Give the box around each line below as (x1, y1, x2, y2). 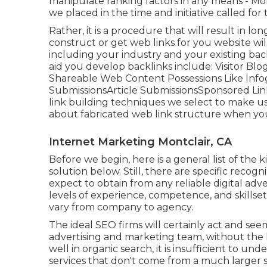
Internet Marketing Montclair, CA (49, 135, 232, 148)
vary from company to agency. (49, 201, 193, 213)
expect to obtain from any (49, 177, 175, 189)
